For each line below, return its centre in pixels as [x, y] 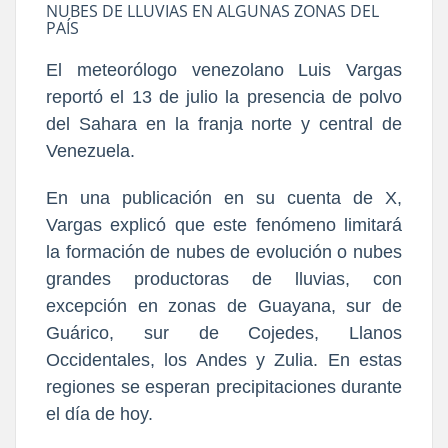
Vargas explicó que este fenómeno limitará [224, 225]
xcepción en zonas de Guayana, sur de [229, 306]
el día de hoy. [102, 414]
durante [371, 387]
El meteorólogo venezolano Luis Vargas [224, 70]
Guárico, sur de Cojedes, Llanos [224, 333]
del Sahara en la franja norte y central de [224, 124]
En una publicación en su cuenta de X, [224, 198]
